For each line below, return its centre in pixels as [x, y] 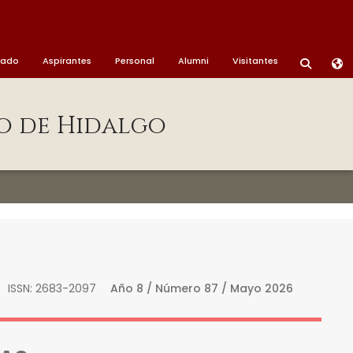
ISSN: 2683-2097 [52, 288]
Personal [135, 61]
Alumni [193, 61]
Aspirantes [67, 61]
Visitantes [255, 61]
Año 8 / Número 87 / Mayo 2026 [202, 288]
